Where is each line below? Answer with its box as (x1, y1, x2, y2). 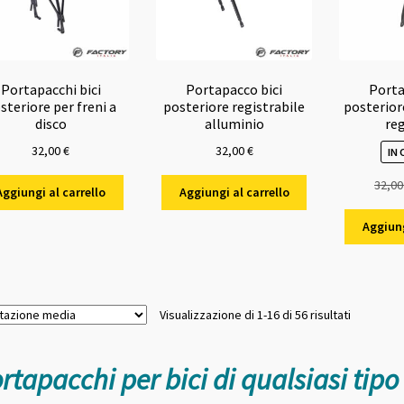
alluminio (204, 114, 264, 133)
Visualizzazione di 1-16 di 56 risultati (159, 307, 351, 324)
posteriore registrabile (163, 96, 306, 115)
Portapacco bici (186, 79, 283, 98)
